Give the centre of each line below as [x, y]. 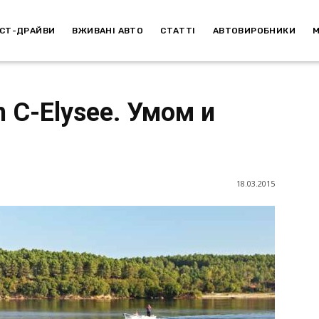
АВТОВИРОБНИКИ [254, 30]
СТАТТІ [178, 30]
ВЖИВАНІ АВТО [108, 30]
